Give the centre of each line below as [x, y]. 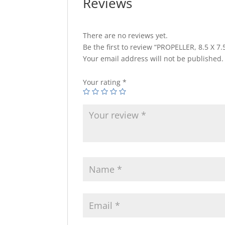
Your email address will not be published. [153, 59]
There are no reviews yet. [126, 35]
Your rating [103, 82]
